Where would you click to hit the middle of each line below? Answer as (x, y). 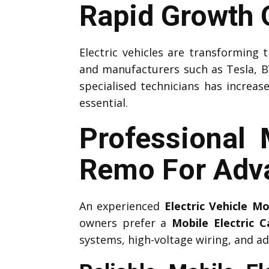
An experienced (122, 206)
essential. (104, 102)
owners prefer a (126, 222)
